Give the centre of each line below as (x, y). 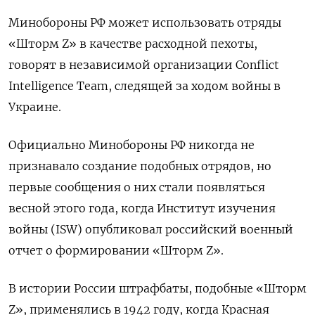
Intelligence (41, 86)
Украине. (35, 107)
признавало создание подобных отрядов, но (140, 166)
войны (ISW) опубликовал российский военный (151, 230)
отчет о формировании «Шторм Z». (116, 251)
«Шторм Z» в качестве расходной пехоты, (133, 44)
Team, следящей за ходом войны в (179, 86)
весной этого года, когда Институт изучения (142, 208)
